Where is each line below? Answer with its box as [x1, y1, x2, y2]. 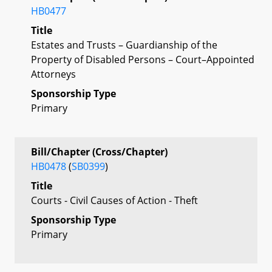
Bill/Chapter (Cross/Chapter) [31, 144, 168, 158]
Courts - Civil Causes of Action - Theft [31, 193, 198, 207]
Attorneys [31, 67, 76, 81]
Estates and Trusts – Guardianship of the [31, 38, 217, 52]
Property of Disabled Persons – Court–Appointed [31, 52, 254, 66]
